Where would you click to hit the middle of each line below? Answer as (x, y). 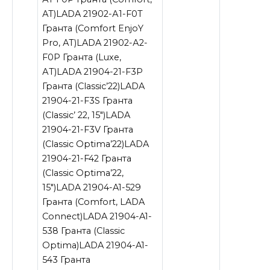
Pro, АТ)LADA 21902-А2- (95, 42)
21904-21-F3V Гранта (88, 129)
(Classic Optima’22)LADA (96, 144)
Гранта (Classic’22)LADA (94, 86)
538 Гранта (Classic (84, 231)
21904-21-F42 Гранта (87, 158)
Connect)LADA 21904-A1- (97, 216)
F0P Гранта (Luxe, (82, 57)
